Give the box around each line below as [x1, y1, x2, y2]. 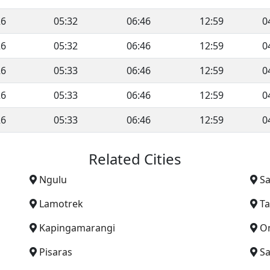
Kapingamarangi [39, 221, 115, 234]
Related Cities [89, 148, 181, 169]
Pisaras [39, 245, 72, 259]
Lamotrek [39, 196, 83, 210]
